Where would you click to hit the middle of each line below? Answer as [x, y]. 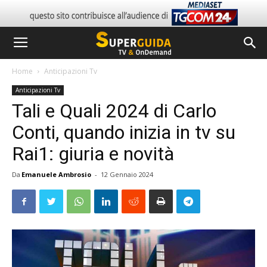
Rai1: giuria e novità [93, 154]
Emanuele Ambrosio [56, 174]
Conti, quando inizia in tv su [124, 132]
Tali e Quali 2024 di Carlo [114, 111]
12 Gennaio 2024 [127, 174]
